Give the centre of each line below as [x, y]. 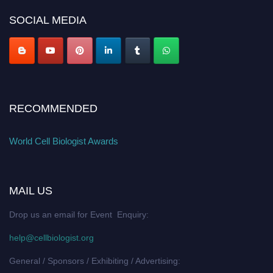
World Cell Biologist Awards [64, 141]
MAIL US [31, 191]
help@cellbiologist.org [51, 238]
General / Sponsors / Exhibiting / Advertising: [95, 261]
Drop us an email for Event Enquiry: [79, 215]
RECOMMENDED [53, 109]
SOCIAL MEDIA [48, 20]
